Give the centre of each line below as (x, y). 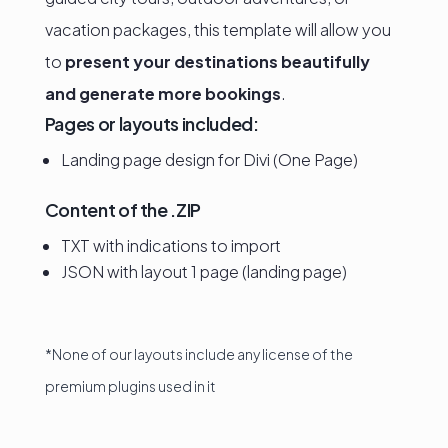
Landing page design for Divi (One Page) (209, 159)
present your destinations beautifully (217, 61)
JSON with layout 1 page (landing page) (203, 271)
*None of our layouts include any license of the (198, 354)
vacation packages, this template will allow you (217, 29)
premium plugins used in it (130, 386)
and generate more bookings (162, 93)
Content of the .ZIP (122, 209)
